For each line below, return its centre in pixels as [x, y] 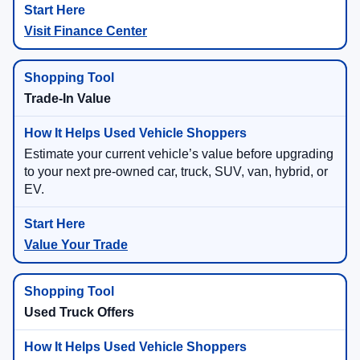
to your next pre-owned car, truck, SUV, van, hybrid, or [176, 172]
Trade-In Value [67, 99]
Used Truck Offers [79, 313]
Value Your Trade [76, 245]
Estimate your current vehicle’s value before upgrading [179, 154]
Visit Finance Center [86, 31]
